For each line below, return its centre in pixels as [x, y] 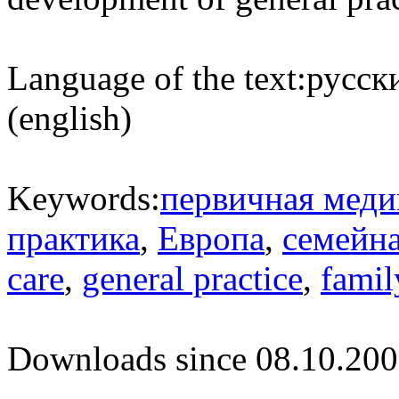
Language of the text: [157, 78]
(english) [69, 118]
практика [73, 239]
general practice [192, 279]
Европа [211, 239]
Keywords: [84, 199]
